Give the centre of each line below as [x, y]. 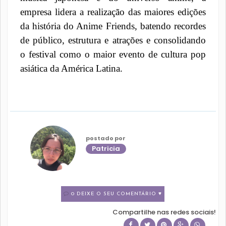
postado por [105, 138]
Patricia [106, 148]
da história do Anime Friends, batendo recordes [113, 26]
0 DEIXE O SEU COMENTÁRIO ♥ [117, 194]
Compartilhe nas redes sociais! [164, 212]
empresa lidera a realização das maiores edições [113, 12]
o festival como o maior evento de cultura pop [113, 54]
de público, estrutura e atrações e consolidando [113, 40]
